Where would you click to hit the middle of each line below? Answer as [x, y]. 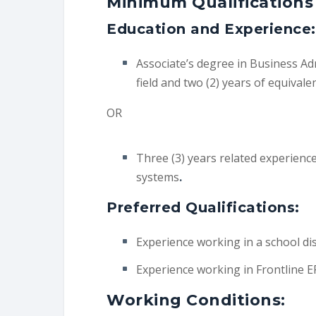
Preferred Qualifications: [203, 208]
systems [158, 177]
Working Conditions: [196, 300]
